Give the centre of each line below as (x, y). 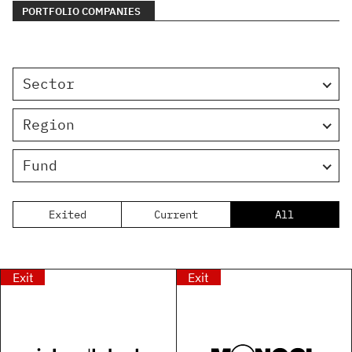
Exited (67, 215)
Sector (49, 84)
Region (49, 125)
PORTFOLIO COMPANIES (81, 12)
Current (176, 215)
